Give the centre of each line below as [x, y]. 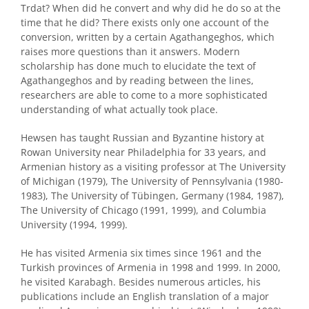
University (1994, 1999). [74, 224]
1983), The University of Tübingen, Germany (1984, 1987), [152, 195]
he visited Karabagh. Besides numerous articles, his [141, 281]
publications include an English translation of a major [145, 296]
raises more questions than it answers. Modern [130, 51]
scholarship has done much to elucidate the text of [138, 66]
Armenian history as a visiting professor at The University [153, 166]
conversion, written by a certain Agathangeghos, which [148, 37]
